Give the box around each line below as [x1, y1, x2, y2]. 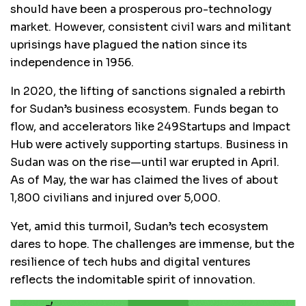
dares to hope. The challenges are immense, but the [10, 237, 294, 252]
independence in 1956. [10, 55, 134, 70]
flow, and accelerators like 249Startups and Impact [10, 120, 290, 135]
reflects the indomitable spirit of [10, 273, 191, 288]
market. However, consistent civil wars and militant [10, 20, 291, 35]
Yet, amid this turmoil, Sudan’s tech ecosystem [10, 219, 268, 234]
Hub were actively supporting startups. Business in [10, 137, 288, 152]
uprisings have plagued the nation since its [10, 38, 247, 53]
